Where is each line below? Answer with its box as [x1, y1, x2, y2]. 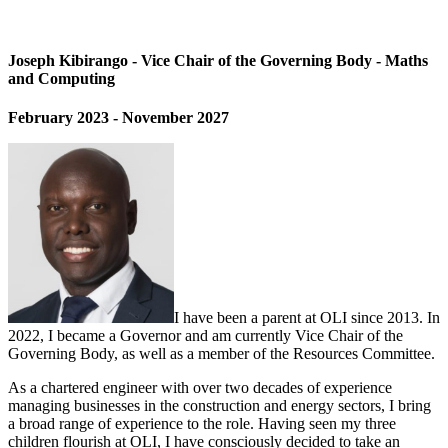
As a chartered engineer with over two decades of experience [8, 379, 392, 397]
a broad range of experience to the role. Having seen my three [8, 415, 396, 433]
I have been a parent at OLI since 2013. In [174, 309, 440, 327]
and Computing [8, 70, 115, 88]
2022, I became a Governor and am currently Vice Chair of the [8, 327, 403, 345]
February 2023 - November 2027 [8, 109, 229, 127]
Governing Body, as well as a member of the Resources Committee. [8, 345, 435, 363]
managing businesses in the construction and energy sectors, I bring [8, 397, 431, 415]
